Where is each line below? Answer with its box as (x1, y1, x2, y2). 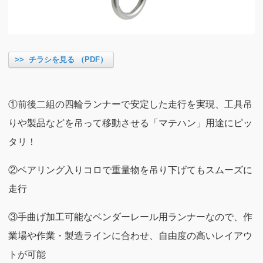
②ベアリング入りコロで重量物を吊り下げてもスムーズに (8, 164, 252, 175)
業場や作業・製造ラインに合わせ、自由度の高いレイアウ (8, 230, 252, 241)
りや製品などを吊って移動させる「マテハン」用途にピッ (8, 117, 252, 128)
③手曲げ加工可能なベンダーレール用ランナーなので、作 (8, 211, 252, 222)
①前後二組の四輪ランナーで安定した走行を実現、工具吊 (8, 99, 252, 109)
